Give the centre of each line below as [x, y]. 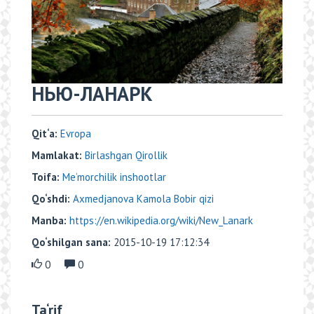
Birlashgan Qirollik [126, 156]
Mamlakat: [57, 156]
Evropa [76, 134]
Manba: [50, 221]
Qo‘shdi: [51, 199]
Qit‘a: [46, 134]
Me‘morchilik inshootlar [114, 177]
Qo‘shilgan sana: [73, 243]
